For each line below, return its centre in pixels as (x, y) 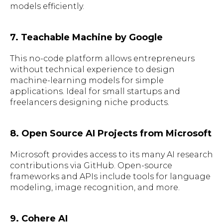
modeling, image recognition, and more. (95, 187)
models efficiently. (47, 6)
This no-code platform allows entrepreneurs (102, 58)
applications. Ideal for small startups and (95, 91)
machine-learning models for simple (87, 80)
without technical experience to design (92, 69)
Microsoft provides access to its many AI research (111, 154)
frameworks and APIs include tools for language (110, 176)
